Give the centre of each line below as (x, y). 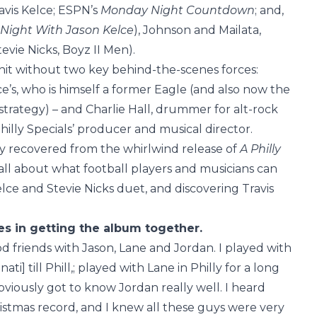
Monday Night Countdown (178, 10)
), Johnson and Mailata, (197, 30)
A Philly (260, 149)
